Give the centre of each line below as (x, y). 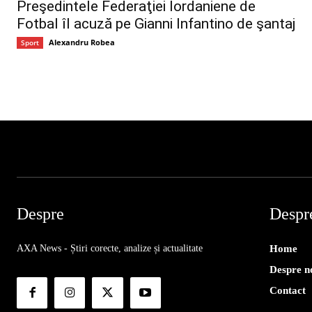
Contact (287, 291)
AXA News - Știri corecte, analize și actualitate (110, 249)
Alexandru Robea (82, 42)
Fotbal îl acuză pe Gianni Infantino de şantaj (156, 24)
